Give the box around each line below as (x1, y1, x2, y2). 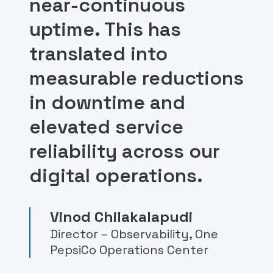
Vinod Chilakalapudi (50, 207, 193, 227)
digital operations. (29, 163, 203, 188)
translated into (29, 41, 168, 66)
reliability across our (29, 139, 220, 164)
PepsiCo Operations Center (50, 242, 208, 258)
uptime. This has (29, 17, 181, 42)
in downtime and (29, 90, 185, 115)
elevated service (29, 115, 183, 140)
